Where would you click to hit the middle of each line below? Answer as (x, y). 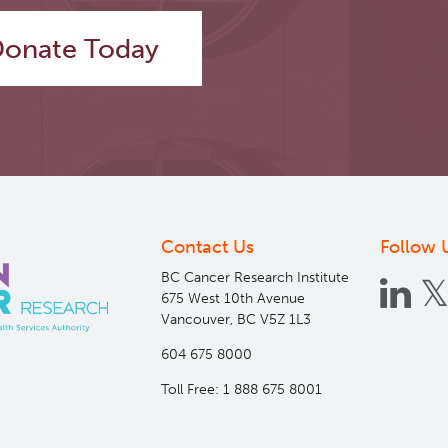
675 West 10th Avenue (232, 299)
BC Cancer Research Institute (254, 278)
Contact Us (207, 247)
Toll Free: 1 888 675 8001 (241, 390)
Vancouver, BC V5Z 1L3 (235, 320)
